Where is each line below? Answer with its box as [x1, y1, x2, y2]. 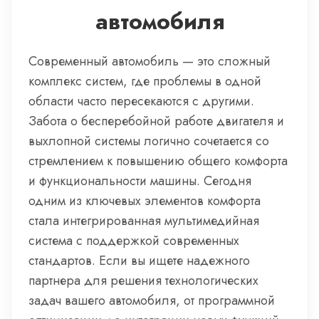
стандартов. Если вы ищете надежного [28, 251, 250, 270]
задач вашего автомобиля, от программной [28, 291, 275, 310]
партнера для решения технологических [28, 271, 258, 290]
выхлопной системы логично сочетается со [28, 132, 269, 150]
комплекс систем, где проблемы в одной [28, 72, 261, 90]
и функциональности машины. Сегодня [28, 172, 251, 190]
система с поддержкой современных [28, 231, 239, 250]
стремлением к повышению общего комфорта [28, 152, 288, 170]
